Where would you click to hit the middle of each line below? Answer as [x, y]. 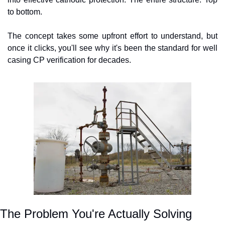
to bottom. [25, 12]
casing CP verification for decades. [69, 60]
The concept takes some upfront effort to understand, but [113, 36]
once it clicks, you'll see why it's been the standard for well [113, 48]
